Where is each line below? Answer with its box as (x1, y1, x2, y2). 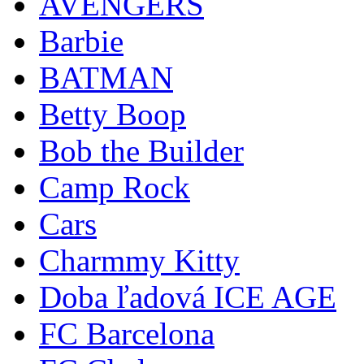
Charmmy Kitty (39, 243, 240, 279)
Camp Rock (39, 170, 190, 206)
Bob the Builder (39, 133, 244, 169)
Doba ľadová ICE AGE (39, 279, 336, 315)
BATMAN (39, 60, 173, 96)
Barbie (39, 24, 123, 59)
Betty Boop (39, 97, 186, 132)
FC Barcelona (39, 316, 214, 352)
